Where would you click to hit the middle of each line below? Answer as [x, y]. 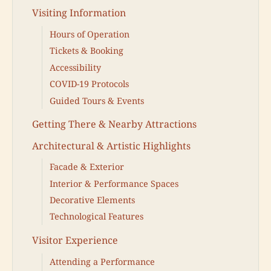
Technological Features [96, 217]
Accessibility [75, 67]
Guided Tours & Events [97, 100]
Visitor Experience [75, 240]
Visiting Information [79, 13]
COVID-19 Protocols [89, 84]
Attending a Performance [102, 261]
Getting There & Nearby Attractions [114, 124]
